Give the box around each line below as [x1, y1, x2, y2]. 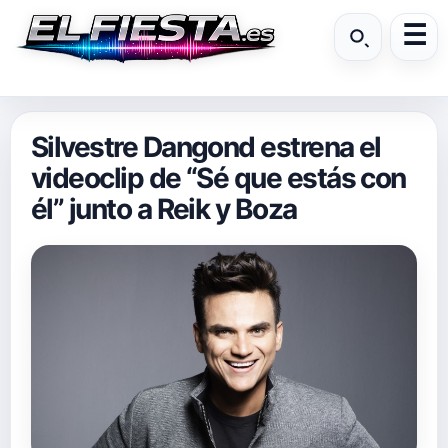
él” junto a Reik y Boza [31, 192, 297, 226]
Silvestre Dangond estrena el [31, 130, 381, 164]
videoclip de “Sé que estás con [31, 161, 406, 195]
